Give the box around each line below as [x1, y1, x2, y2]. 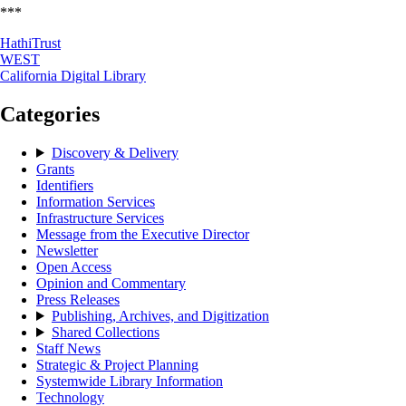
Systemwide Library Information [36, 372, 223, 389]
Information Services [36, 193, 155, 209]
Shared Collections [51, 324, 159, 340]
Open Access [36, 258, 111, 275]
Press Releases [36, 291, 120, 307]
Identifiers [36, 177, 93, 193]
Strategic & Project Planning [36, 356, 198, 372]
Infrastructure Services [36, 209, 164, 226]
